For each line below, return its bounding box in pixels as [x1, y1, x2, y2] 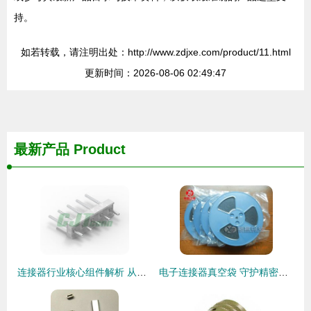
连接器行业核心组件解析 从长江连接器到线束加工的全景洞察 [137, 267, 146, 278]
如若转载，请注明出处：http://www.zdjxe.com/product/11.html [20, 47, 291, 58]
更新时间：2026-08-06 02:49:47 [85, 67, 226, 78]
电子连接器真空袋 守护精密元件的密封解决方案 [278, 267, 288, 278]
